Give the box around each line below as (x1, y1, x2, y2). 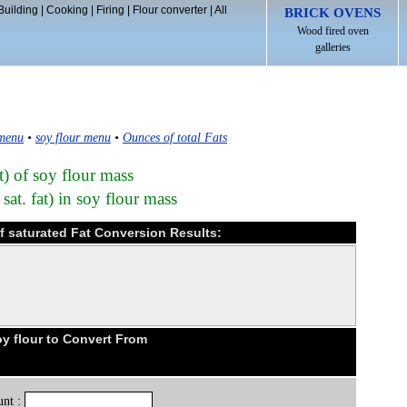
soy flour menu (35, 130, 111, 145)
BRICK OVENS (284, 5, 381, 20)
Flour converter (132, 4, 207, 16)
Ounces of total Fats (123, 130, 227, 145)
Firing (95, 4, 124, 16)
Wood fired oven (296, 25, 369, 37)
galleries (314, 41, 351, 54)
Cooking (45, 4, 88, 16)
